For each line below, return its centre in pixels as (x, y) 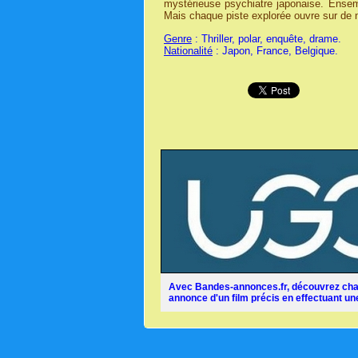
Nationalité (188, 50)
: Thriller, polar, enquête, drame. (267, 38)
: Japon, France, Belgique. (275, 50)
